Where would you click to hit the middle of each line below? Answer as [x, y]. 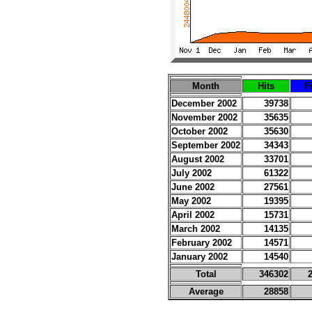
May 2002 [191, 201]
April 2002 [193, 215]
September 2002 [206, 145]
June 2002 [193, 187]
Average [206, 291]
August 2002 [198, 159]
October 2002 [200, 131]
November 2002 [204, 117]
